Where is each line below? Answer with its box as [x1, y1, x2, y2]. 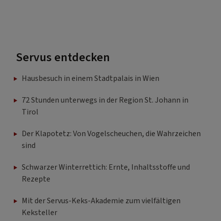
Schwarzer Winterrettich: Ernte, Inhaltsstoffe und [22, 161, 190, 173]
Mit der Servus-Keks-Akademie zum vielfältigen [22, 195, 181, 206]
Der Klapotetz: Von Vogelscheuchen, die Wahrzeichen [22, 128, 201, 139]
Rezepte [22, 173, 50, 184]
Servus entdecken [16, 48, 110, 66]
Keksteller [22, 207, 57, 218]
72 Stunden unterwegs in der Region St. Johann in [22, 94, 188, 106]
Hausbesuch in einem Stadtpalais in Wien [22, 73, 159, 84]
